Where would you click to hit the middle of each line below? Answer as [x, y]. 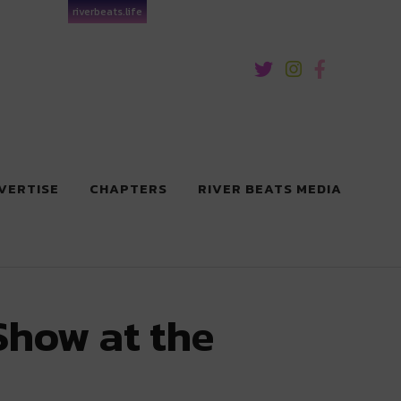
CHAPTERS [128, 188]
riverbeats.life [107, 12]
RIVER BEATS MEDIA [270, 188]
